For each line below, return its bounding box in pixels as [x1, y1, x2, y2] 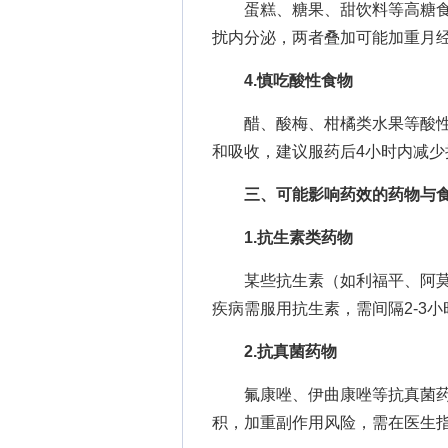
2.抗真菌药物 [244, 343, 337, 360]
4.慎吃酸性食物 [244, 72, 353, 89]
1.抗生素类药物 [244, 229, 353, 246]
